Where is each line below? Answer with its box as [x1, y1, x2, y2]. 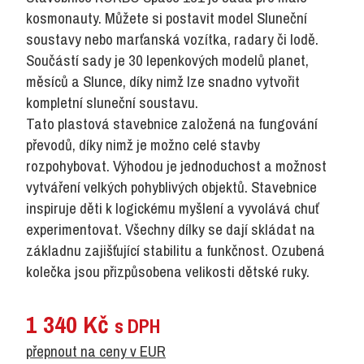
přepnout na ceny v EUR [26, 340, 166, 362]
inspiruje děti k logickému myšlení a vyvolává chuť [26, 197, 318, 219]
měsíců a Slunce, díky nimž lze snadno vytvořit [26, 71, 300, 92]
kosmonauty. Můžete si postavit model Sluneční [26, 7, 307, 28]
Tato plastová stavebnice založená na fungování [26, 113, 318, 134]
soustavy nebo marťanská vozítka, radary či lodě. [26, 28, 318, 50]
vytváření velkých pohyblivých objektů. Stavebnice [26, 176, 317, 197]
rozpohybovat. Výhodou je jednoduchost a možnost [26, 155, 327, 176]
